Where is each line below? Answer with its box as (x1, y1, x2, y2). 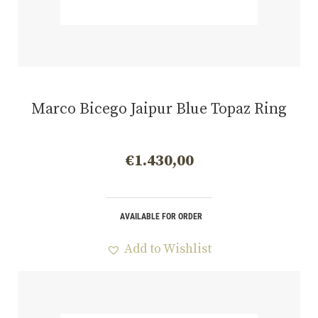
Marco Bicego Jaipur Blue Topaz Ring (31, 99, 287, 119)
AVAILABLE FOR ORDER (119, 212, 202, 222)
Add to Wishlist (124, 241, 212, 258)
